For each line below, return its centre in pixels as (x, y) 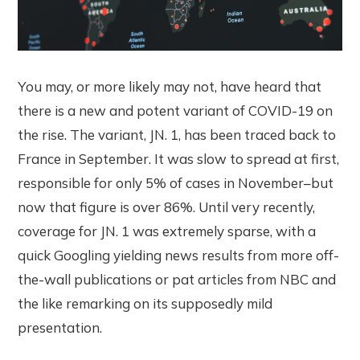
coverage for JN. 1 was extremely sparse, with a (167, 231)
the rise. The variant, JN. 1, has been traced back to (177, 134)
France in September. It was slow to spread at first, (179, 158)
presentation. (60, 327)
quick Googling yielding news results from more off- (179, 255)
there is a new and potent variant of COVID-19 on (176, 110)
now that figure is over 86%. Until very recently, (167, 207)
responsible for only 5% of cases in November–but (176, 182)
